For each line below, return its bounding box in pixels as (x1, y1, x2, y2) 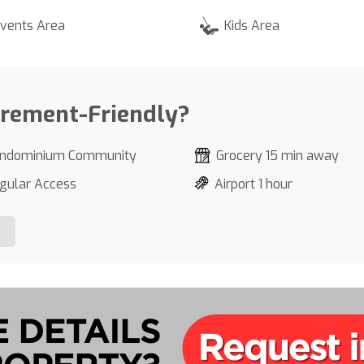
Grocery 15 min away (216, 147, 339, 164)
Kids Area (224, 17, 279, 34)
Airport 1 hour (214, 175, 292, 193)
